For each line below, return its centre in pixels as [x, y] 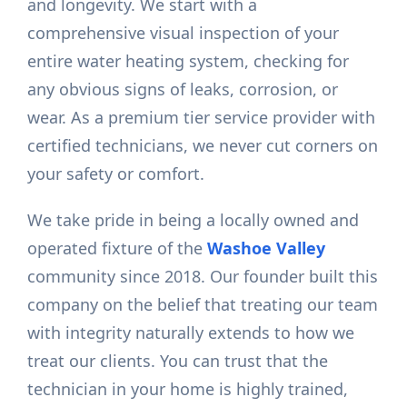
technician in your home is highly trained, [188, 389]
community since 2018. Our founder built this [203, 277]
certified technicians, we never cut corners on [203, 146]
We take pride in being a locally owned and [194, 220]
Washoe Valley [267, 248]
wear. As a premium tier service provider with [202, 118]
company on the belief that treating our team [203, 305]
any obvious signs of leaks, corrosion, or [183, 89]
